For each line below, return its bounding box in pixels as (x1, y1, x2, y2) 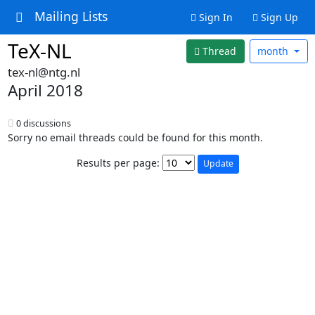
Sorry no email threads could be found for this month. (7, 130, 263, 144)
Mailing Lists (34, 8, 108, 25)
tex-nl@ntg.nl (7, 63, 80, 80)
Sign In (195, 11, 233, 24)
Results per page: (76, 156, 160, 170)
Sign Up (257, 11, 298, 24)
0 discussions (13, 117, 71, 129)
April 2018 (7, 79, 83, 101)
